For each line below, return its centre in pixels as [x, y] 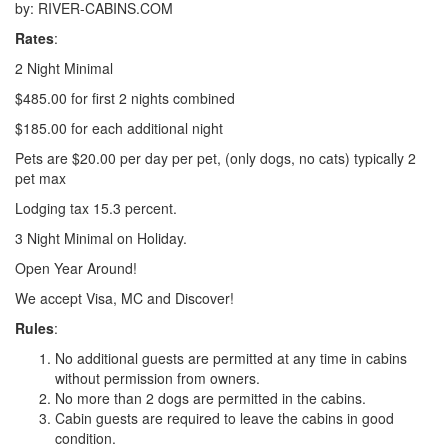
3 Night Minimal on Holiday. [101, 237]
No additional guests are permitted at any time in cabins [231, 357]
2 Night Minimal [64, 67]
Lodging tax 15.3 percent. [96, 207]
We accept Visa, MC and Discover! [124, 297]
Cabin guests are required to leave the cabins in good [224, 417]
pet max [40, 177]
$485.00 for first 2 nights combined [125, 97]
